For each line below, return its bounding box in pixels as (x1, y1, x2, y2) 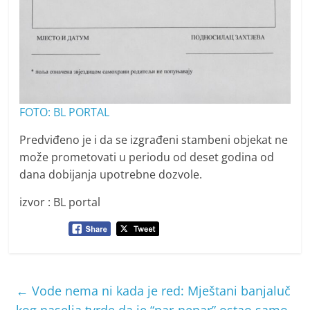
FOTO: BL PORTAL (19, 104, 110, 120)
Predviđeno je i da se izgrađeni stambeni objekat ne (19, 132, 289, 148)
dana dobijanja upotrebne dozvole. (19, 167, 203, 183)
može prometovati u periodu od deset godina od (19, 149, 275, 165)
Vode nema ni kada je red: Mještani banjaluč (28, 282, 291, 299)
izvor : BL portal (19, 194, 101, 210)
